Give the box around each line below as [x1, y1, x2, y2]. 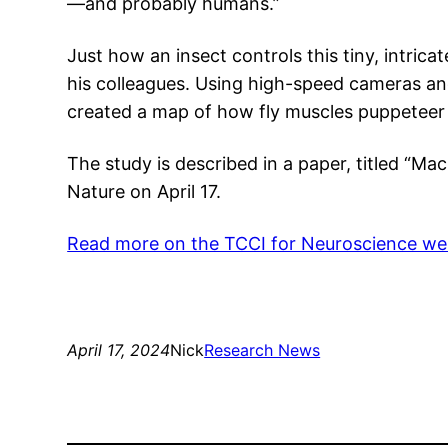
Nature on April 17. [67, 181, 222, 203]
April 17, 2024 [67, 340, 171, 361]
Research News [204, 340, 321, 361]
